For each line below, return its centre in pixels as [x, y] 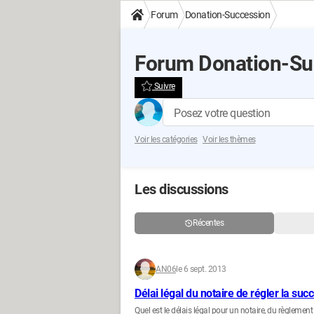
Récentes [209, 223]
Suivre [164, 86]
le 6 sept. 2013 [201, 269]
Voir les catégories [166, 139]
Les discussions [182, 189]
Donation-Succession [227, 15]
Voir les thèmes [229, 139]
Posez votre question [222, 113]
